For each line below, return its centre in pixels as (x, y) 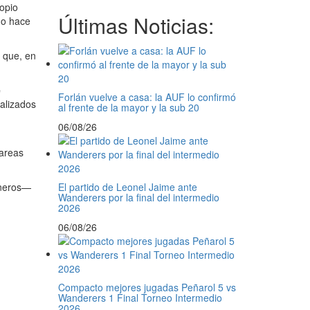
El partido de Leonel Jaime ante (127, 187)
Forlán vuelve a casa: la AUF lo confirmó (147, 97)
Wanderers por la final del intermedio (138, 197)
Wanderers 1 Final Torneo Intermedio (140, 298)
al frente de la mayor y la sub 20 (128, 107)
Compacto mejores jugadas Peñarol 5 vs (147, 287)
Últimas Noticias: (136, 25)
